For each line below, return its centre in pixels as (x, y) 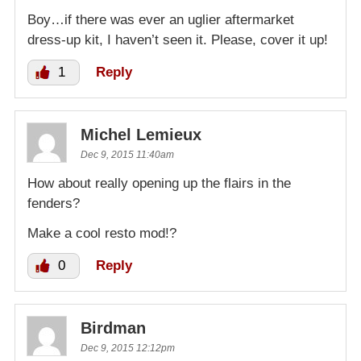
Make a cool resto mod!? (102, 233)
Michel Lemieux (141, 134)
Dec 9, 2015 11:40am (127, 154)
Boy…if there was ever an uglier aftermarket (161, 19)
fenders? (54, 203)
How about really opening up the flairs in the (159, 183)
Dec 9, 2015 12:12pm (128, 348)
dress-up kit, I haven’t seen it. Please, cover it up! (178, 39)
